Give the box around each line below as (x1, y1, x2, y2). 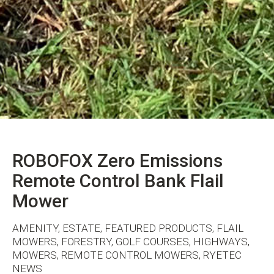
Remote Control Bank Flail (12, 169, 224, 191)
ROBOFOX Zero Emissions (12, 149, 223, 171)
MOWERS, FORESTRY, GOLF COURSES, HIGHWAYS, (12, 235, 250, 248)
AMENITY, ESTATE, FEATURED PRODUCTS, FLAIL (12, 222, 243, 234)
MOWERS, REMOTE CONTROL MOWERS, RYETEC (12, 249, 242, 261)
